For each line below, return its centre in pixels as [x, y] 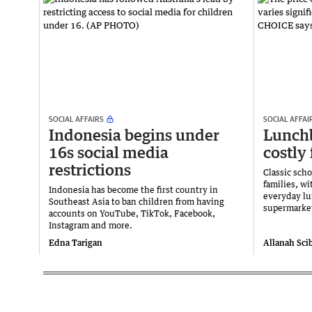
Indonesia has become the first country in [133, 190]
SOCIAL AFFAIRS [76, 119]
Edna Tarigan [76, 243]
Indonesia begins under [134, 135]
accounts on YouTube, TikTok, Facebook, [132, 214]
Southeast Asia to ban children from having [136, 202]
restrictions [90, 170]
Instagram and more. [91, 226]
